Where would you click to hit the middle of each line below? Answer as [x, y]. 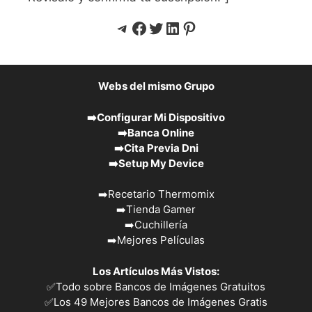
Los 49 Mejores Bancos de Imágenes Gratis [161, 302]
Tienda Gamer [161, 210]
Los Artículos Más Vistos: [156, 271]
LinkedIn [197, 27]
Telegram [150, 27]
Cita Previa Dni [161, 148]
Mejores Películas [161, 240]
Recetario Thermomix [161, 194]
